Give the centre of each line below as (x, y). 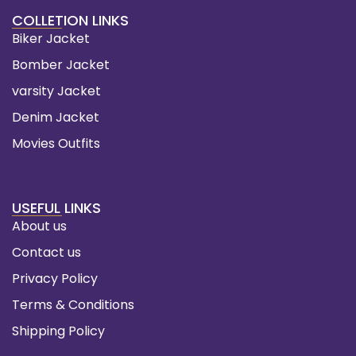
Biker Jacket (51, 38)
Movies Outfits (56, 143)
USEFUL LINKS (56, 207)
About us (39, 226)
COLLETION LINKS (70, 20)
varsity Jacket (56, 91)
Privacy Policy (55, 278)
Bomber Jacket (61, 64)
